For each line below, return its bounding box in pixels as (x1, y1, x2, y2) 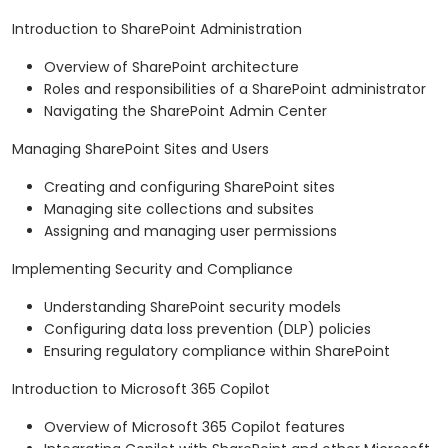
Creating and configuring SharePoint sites (44, 177, 335, 198)
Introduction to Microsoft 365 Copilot (12, 379, 270, 400)
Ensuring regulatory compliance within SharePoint (44, 341, 390, 362)
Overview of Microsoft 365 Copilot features (44, 417, 345, 438)
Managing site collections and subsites (44, 199, 314, 220)
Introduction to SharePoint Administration (12, 19, 302, 40)
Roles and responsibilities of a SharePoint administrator (44, 79, 426, 100)
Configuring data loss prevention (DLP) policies (44, 319, 371, 340)
